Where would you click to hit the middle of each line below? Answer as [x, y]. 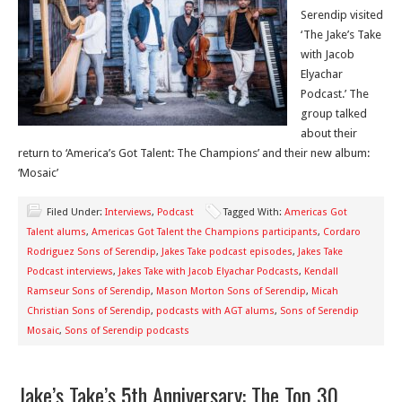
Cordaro [342, 232]
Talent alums [57, 232]
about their [329, 133]
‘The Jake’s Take [341, 35]
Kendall [321, 271]
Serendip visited [342, 15]
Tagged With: [254, 212]
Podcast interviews [70, 271]
